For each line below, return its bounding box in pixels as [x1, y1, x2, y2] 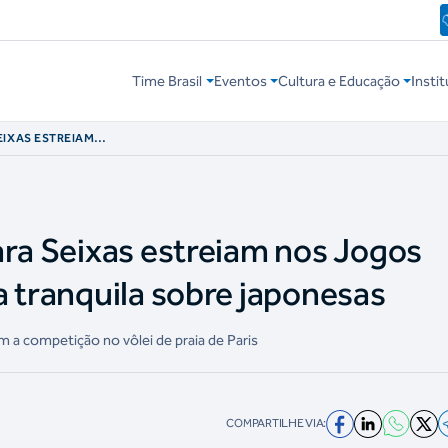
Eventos [213, 72, 267, 91]
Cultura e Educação [277, 72, 400, 91]
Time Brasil [132, 72, 203, 91]
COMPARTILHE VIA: [226, 416, 327, 431]
